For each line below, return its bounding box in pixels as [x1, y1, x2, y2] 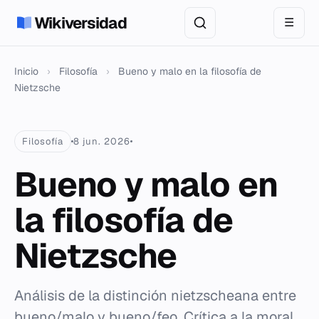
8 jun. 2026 [73, 135, 130, 147]
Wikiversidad [34, 13, 127, 33]
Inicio [14, 65, 38, 78]
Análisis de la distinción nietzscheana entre [14, 286, 296, 305]
